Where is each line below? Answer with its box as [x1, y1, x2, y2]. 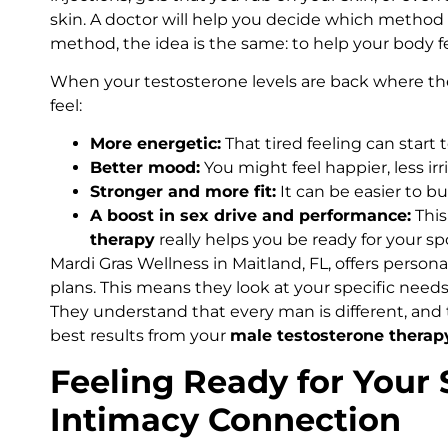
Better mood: [90, 158, 200, 178]
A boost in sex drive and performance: [90, 206, 411, 226]
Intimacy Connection [50, 399, 401, 439]
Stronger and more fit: [90, 182, 276, 202]
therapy [90, 230, 155, 250]
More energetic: [90, 134, 221, 154]
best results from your [50, 326, 230, 346]
